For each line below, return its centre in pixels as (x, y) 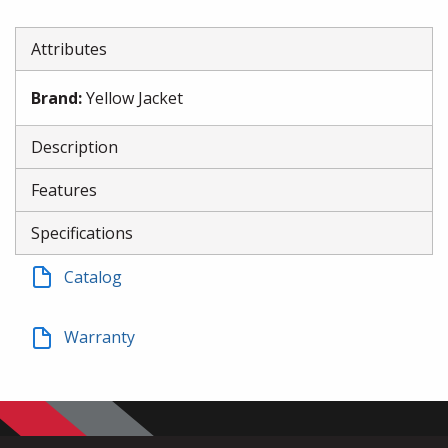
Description (74, 147)
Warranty (99, 337)
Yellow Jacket (134, 98)
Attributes (69, 49)
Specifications (82, 233)
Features (64, 190)
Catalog (93, 277)
